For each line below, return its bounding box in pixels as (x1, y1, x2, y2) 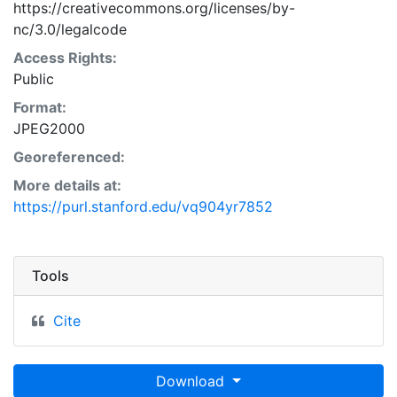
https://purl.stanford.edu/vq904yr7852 (13, 197, 273, 215)
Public (13, 69, 54, 88)
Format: (13, 97, 66, 116)
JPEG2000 (13, 119, 85, 137)
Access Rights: (13, 48, 117, 66)
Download (156, 371, 230, 390)
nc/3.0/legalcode (13, 19, 127, 38)
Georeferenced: (13, 147, 125, 166)
